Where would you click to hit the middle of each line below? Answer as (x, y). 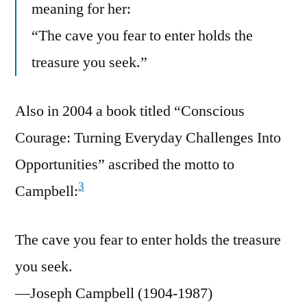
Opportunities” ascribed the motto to (125, 164)
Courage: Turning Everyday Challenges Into (148, 137)
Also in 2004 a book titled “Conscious (130, 111)
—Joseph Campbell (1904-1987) (114, 293)
